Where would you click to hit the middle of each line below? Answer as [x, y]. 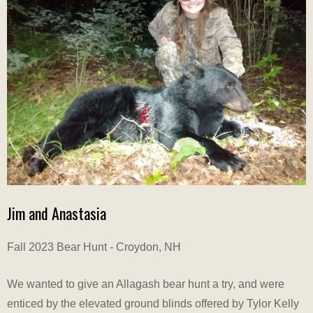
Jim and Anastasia [57, 213]
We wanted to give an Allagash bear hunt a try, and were [146, 284]
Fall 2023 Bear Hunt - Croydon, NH [94, 247]
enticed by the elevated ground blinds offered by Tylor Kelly [153, 304]
